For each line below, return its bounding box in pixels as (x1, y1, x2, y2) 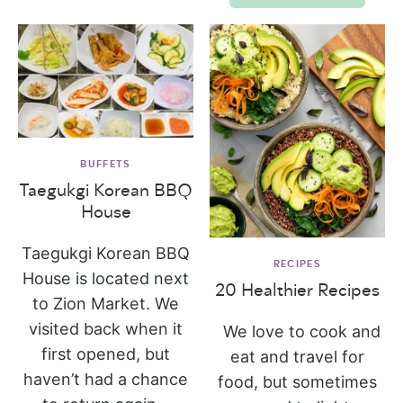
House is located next (22, 269, 190, 289)
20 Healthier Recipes (214, 281, 380, 300)
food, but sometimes (217, 372, 377, 391)
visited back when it (29, 319, 184, 339)
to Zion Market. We (32, 294, 180, 314)
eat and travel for (229, 346, 364, 366)
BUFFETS (80, 159, 131, 170)
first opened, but (41, 345, 171, 364)
